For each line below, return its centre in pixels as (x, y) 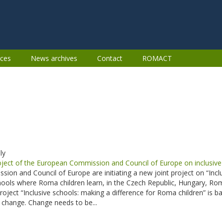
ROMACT (157, 58)
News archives (54, 58)
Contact (110, 58)
